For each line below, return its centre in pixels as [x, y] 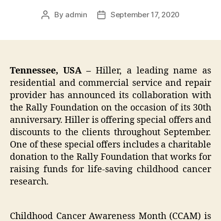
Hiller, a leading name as [154, 71]
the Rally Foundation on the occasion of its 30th [110, 108]
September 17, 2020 [145, 15]
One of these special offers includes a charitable [110, 145]
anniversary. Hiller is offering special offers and [110, 120]
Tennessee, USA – [53, 71]
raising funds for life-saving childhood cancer [110, 170]
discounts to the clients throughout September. [110, 133]
